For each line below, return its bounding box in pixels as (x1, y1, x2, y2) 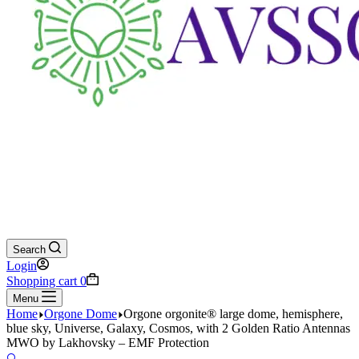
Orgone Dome (44, 307, 117, 321)
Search (13, 244, 46, 256)
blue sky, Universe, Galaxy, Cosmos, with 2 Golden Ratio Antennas (6, 321, 350, 335)
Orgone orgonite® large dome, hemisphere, (123, 307, 343, 321)
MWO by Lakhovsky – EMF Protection (6, 336, 209, 349)
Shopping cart (6, 274, 77, 288)
